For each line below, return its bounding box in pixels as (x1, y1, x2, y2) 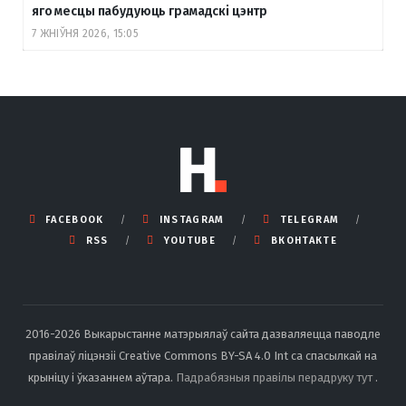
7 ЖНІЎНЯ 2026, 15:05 (32, 26, 139, 40)
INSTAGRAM (159, 213, 225, 226)
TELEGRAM (279, 213, 340, 226)
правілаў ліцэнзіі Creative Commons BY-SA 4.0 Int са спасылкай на (29, 348, 377, 362)
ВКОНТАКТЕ (270, 234, 337, 246)
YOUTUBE (163, 234, 216, 246)
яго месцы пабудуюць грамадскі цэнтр (32, 3, 268, 19)
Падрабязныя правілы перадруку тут (176, 370, 375, 384)
